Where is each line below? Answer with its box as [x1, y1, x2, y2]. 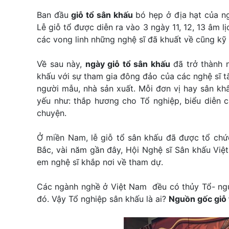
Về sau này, [37, 58, 85, 69]
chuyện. [37, 107, 66, 118]
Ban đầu [37, 9, 72, 20]
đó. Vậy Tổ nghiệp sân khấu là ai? [37, 193, 169, 204]
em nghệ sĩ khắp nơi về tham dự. [37, 156, 163, 167]
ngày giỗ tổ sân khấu [85, 58, 170, 69]
